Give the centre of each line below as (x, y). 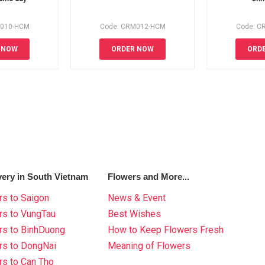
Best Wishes (135, 214)
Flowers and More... (149, 177)
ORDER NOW (132, 49)
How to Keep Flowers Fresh (166, 230)
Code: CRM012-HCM (132, 27)
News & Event (137, 198)
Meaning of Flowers (149, 246)
